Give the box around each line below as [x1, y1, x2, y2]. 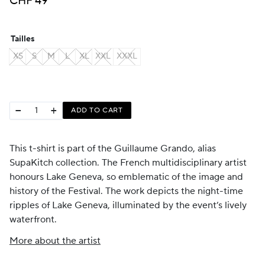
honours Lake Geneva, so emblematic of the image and [9, 170, 243, 183]
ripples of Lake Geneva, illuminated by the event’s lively [9, 199, 247, 211]
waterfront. [9, 213, 57, 225]
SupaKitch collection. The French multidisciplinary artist [9, 156, 247, 169]
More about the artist [9, 234, 101, 247]
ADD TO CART [71, 105, 123, 115]
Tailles [11, 33, 35, 44]
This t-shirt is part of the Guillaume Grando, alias [9, 142, 216, 154]
